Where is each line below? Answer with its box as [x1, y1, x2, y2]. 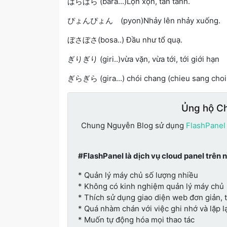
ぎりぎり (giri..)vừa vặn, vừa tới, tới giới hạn [67, 54, 219, 64]
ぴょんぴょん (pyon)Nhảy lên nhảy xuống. [67, 15, 220, 25]
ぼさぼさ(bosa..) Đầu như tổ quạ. [67, 34, 182, 45]
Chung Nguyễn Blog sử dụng [81, 120, 186, 130]
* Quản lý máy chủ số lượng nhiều [78, 170, 198, 180]
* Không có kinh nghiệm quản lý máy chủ [78, 181, 224, 191]
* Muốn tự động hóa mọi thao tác [78, 214, 195, 224]
